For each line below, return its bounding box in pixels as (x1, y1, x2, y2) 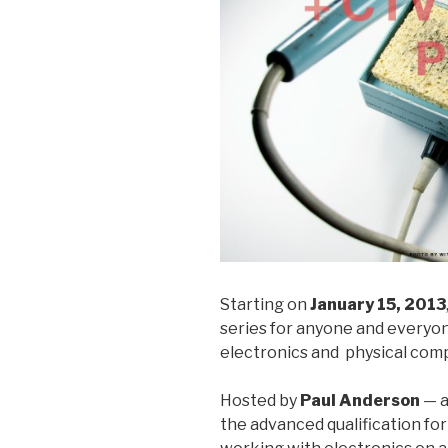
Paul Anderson (297, 391, 420, 411)
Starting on (220, 295, 310, 315)
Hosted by (220, 391, 297, 411)
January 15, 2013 (310, 295, 446, 315)
